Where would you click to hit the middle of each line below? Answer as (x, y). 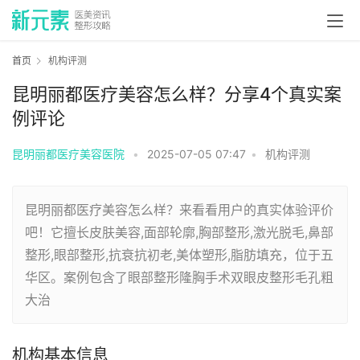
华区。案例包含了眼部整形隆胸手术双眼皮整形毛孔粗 (179, 278)
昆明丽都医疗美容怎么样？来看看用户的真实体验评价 (179, 210)
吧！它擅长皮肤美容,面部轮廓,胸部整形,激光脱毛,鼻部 (179, 233)
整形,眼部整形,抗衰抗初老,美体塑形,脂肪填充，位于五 (179, 255)
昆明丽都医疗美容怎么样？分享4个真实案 (177, 94)
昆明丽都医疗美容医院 (68, 154)
